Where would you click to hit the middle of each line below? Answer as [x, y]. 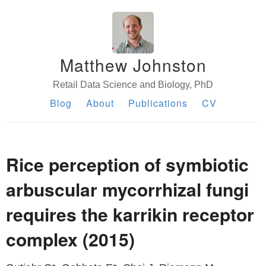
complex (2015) [70, 239]
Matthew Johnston [133, 65]
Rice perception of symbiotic [127, 164]
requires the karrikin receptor [130, 214]
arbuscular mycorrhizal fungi [127, 189]
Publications [158, 103]
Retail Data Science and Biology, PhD [133, 85]
